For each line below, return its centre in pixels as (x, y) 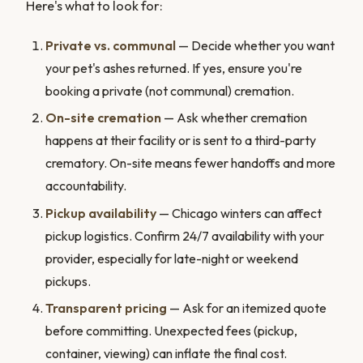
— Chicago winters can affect (239, 213)
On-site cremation (103, 118)
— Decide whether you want (255, 45)
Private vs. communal (111, 45)
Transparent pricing (106, 308)
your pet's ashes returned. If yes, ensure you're (174, 68)
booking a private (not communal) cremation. (170, 90)
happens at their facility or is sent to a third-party (181, 141)
